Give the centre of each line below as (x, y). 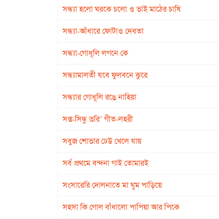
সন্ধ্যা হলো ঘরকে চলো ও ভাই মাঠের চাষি (121, 9)
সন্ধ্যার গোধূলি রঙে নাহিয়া (99, 97)
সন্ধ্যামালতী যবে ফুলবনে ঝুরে (105, 75)
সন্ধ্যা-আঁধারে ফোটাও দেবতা (103, 31)
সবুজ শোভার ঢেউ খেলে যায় (102, 141)
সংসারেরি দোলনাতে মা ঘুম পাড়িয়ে (112, 185)
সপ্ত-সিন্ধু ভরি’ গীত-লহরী (98, 119)
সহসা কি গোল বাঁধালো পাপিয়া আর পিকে (121, 207)
